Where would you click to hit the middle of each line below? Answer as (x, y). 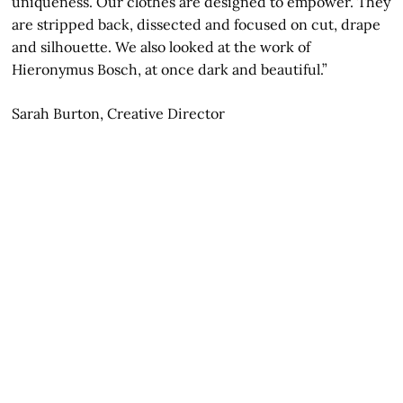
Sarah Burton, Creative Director (119, 114)
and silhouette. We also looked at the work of (161, 47)
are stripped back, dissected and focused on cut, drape (197, 25)
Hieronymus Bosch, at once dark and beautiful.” (170, 70)
